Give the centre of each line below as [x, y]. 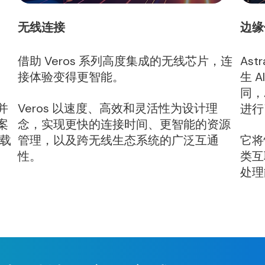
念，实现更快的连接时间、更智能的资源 [125, 124]
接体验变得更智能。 [71, 77]
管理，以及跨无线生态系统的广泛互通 [119, 140]
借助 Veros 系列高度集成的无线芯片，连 [125, 61]
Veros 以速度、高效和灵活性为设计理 [118, 108]
